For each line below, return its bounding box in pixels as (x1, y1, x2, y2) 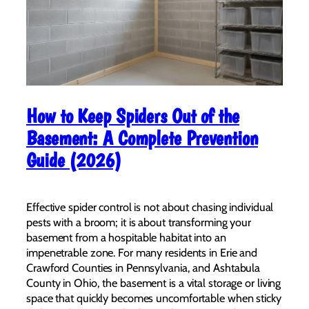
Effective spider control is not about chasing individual (26, 199, 274, 214)
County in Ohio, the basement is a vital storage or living (26, 275, 281, 290)
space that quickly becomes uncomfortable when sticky (26, 290, 281, 305)
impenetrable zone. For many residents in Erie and (26, 245, 258, 259)
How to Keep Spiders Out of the (26, 104, 239, 128)
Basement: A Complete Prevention (26, 126, 258, 150)
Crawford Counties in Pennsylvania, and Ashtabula (26, 260, 261, 275)
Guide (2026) (26, 148, 121, 172)
